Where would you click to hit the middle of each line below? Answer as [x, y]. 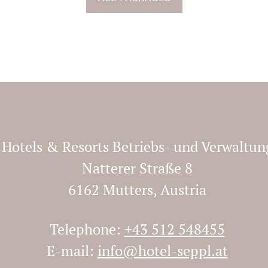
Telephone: [87, 229]
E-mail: [72, 251]
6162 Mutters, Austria [137, 190]
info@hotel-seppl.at [162, 251]
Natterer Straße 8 [137, 168]
